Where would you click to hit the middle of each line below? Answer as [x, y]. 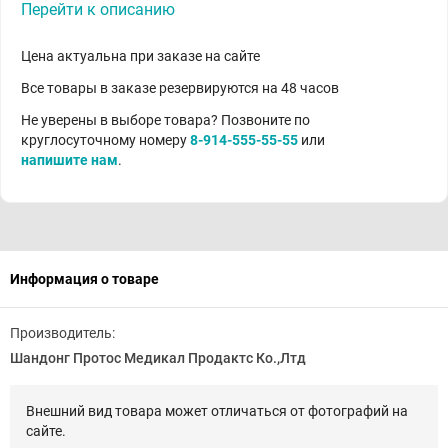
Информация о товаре [84, 279]
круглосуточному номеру [105, 140]
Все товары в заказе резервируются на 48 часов [180, 88]
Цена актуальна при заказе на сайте [140, 56]
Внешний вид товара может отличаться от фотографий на [217, 411]
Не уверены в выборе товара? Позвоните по [165, 120]
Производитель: [62, 333]
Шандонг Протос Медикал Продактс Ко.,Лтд [158, 358]
